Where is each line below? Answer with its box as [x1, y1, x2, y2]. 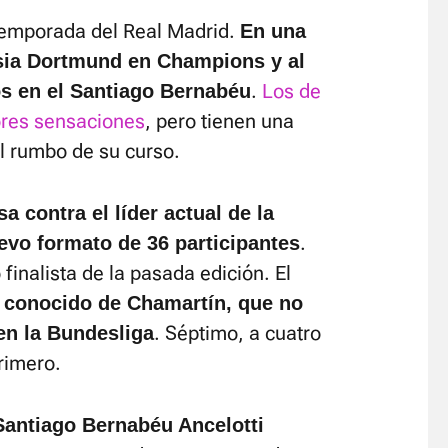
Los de [262, 79, 321, 103]
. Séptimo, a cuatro [154, 321, 321, 345]
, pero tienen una [145, 109, 294, 133]
